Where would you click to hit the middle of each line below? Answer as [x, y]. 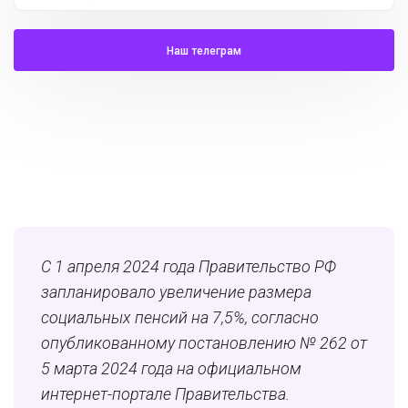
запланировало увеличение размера [176, 292]
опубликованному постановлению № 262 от [204, 343]
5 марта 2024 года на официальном [171, 369]
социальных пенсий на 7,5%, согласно [180, 318]
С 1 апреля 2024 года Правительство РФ [189, 267]
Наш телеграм [204, 51]
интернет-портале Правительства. [165, 394]
